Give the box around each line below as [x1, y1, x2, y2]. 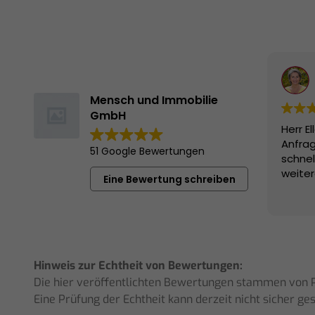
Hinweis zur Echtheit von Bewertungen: [34, 258, 243, 274]
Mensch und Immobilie [90, 92, 218, 109]
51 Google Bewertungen [90, 144, 205, 159]
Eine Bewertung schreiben [103, 172, 236, 186]
